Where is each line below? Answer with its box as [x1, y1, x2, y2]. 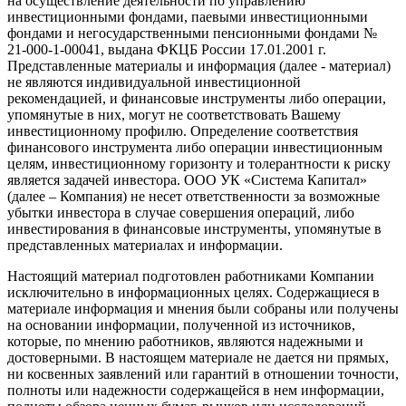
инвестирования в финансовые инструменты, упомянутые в [7, 221, 382, 237]
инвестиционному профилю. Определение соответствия [7, 123, 358, 140]
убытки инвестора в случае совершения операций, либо [7, 205, 354, 221]
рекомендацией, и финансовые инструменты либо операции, [7, 91, 386, 107]
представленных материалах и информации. [7, 237, 283, 254]
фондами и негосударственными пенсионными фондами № [7, 25, 377, 42]
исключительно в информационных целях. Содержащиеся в [7, 285, 380, 301]
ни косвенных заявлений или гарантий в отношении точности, [7, 366, 399, 382]
